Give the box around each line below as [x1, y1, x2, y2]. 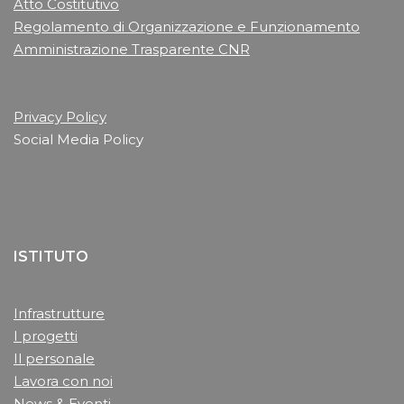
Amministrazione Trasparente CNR [14, 41, 250, 59]
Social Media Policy [14, 131, 143, 149]
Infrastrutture [14, 305, 105, 323]
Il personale [14, 350, 95, 368]
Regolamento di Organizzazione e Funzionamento [14, 18, 360, 36]
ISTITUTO [14, 248, 88, 266]
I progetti [14, 327, 78, 345]
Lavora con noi [14, 372, 113, 390]
